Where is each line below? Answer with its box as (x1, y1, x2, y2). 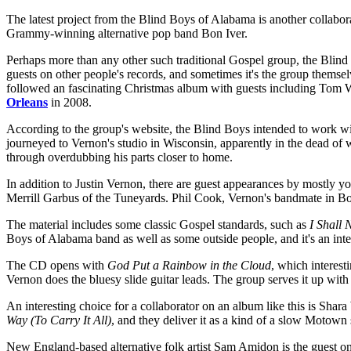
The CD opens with (6, 258, 107, 272)
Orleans (6, 95, 48, 109)
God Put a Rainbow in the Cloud (107, 258, 271, 272)
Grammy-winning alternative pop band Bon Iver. (6, 26, 248, 40)
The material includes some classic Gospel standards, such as (6, 217, 309, 231)
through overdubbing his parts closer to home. (6, 150, 233, 164)
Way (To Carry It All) (6, 313, 111, 327)
